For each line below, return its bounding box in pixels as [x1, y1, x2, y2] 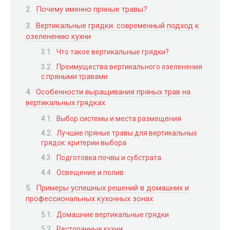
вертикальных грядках [26, 98, 105, 108]
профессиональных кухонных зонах [26, 194, 153, 204]
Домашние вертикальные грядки [56, 210, 169, 219]
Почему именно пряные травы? [36, 5, 147, 14]
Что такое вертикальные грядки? [56, 48, 169, 56]
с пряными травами [41, 72, 108, 81]
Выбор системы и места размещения [56, 114, 181, 123]
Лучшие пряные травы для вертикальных [56, 129, 197, 138]
